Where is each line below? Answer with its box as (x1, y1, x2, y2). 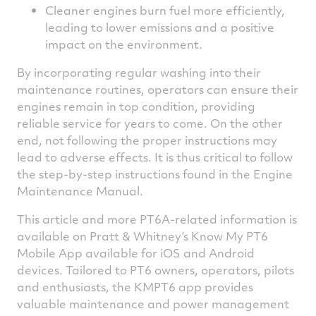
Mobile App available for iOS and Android (17, 244, 255, 261)
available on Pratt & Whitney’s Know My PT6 (17, 227, 268, 244)
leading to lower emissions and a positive (45, 18, 274, 35)
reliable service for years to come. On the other (17, 114, 283, 131)
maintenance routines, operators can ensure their (17, 80, 298, 97)
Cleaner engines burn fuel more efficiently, (45, 1, 285, 18)
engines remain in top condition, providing (17, 97, 255, 114)
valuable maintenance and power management (17, 295, 289, 312)
